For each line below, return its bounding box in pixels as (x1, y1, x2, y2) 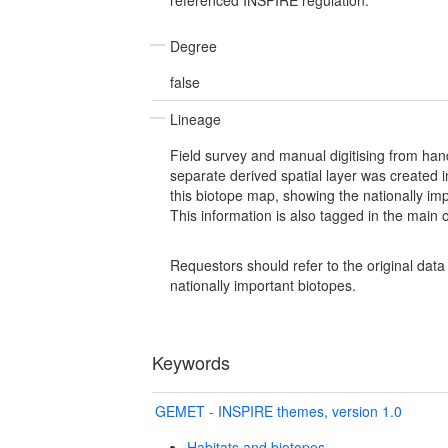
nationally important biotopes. (170, 274, 356, 295)
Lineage (170, 108, 221, 129)
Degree (170, 35, 217, 56)
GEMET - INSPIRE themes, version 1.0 (155, 400, 402, 421)
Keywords (152, 348, 230, 375)
